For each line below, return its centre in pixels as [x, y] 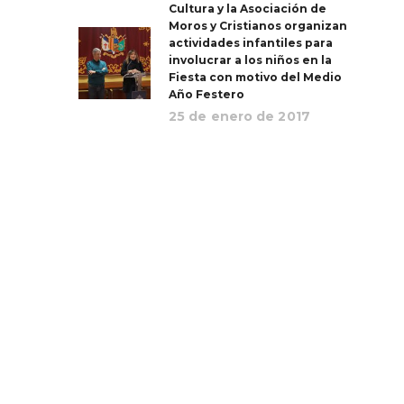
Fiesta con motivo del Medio [255, 77]
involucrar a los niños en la [250, 60]
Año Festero [207, 94]
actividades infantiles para [251, 43]
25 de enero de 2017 [239, 116]
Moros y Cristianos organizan [258, 26]
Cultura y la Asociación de [248, 9]
